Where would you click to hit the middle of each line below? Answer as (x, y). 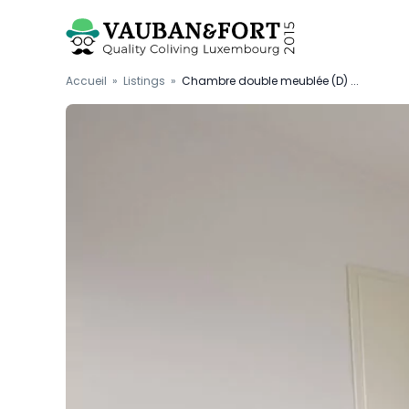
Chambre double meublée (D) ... (270, 81)
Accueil (86, 81)
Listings (144, 81)
